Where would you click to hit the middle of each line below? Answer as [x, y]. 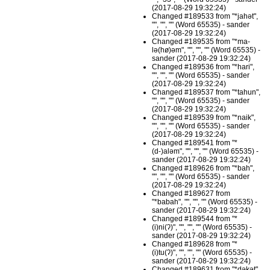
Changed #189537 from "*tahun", [206, 93]
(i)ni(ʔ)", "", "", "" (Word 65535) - [202, 228]
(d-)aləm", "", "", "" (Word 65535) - [206, 152]
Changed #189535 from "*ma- [201, 42]
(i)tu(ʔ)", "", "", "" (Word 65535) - [202, 253]
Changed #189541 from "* [195, 143]
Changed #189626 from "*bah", [203, 168]
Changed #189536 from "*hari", [203, 67]
